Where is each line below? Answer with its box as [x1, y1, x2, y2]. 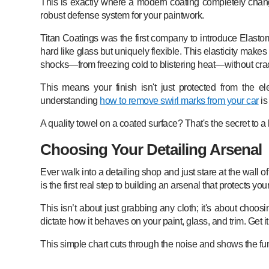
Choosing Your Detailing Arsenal [40, 140, 262, 159]
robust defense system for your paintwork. [40, 10, 204, 20]
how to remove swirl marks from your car [100, 95, 259, 106]
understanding [40, 95, 100, 106]
